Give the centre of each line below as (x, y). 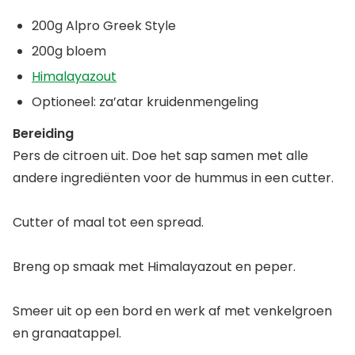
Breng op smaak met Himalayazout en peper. (154, 266)
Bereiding (43, 133)
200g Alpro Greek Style (104, 25)
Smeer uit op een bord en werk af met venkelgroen (172, 311)
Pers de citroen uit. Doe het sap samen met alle (160, 155)
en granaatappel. (67, 333)
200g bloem (69, 51)
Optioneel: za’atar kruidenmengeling (145, 101)
